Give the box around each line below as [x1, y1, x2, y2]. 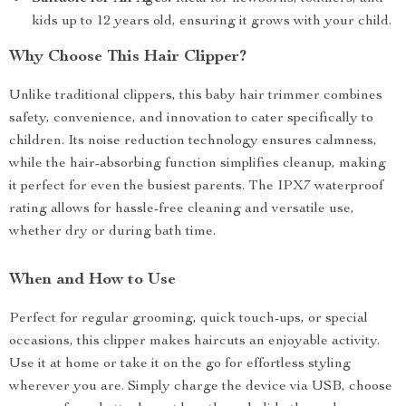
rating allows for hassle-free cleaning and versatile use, [9, 202, 354, 217]
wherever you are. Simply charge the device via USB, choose [9, 380, 392, 394]
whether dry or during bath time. [9, 225, 216, 239]
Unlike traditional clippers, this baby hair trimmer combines [9, 89, 382, 103]
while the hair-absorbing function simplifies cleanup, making [9, 157, 386, 171]
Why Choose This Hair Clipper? [9, 49, 246, 65]
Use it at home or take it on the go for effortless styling [9, 357, 351, 372]
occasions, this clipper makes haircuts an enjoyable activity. [9, 334, 380, 349]
